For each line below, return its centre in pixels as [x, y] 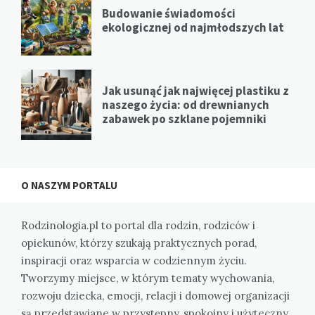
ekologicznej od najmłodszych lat [193, 27]
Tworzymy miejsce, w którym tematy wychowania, [148, 278]
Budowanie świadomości [169, 13]
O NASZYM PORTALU [69, 185]
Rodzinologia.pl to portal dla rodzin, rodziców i [138, 225]
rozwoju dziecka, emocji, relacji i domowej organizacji [155, 295]
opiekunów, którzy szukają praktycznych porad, [139, 243]
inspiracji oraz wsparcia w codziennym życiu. [134, 260]
